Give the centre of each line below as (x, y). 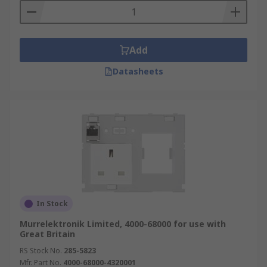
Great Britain (47, 234)
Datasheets (138, 71)
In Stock (52, 204)
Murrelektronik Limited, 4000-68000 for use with (123, 224)
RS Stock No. (41, 251)
